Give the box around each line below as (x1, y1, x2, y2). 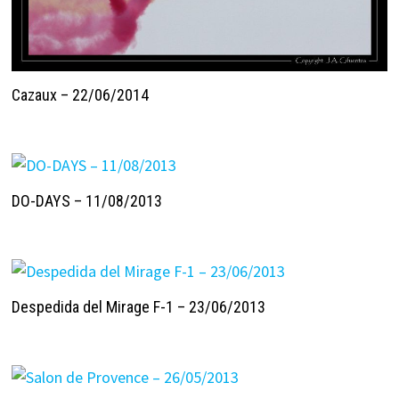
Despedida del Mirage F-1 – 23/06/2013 (11, 297, 265, 317)
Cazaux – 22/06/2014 (11, 85, 149, 104)
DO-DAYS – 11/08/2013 (11, 191, 162, 211)
